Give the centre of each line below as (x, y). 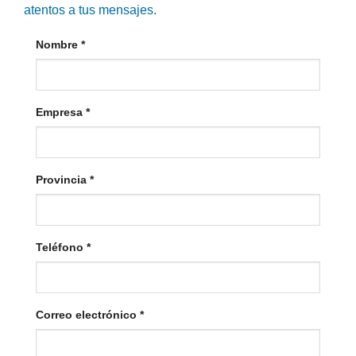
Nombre (58, 45)
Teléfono (61, 247)
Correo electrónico (87, 314)
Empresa (60, 112)
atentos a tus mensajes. (90, 10)
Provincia (62, 180)
